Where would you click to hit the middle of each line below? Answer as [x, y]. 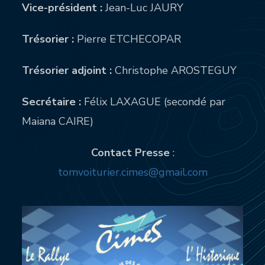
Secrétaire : [52, 102]
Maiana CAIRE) [58, 122]
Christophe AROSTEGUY [176, 71]
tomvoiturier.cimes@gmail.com [132, 172]
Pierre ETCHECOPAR [128, 39]
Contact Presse [130, 153]
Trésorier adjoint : [69, 71]
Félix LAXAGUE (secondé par [153, 102]
